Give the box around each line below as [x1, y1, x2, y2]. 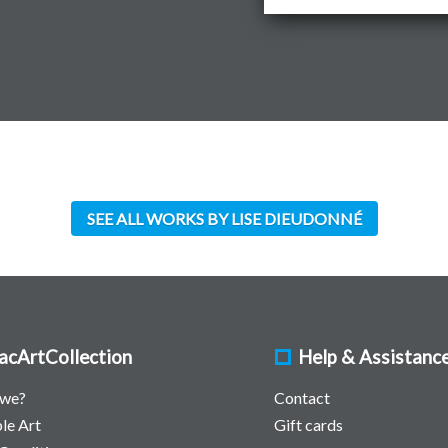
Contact [274, 387, 330, 407]
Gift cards [274, 414, 343, 434]
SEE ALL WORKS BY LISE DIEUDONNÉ [86, 208, 362, 228]
